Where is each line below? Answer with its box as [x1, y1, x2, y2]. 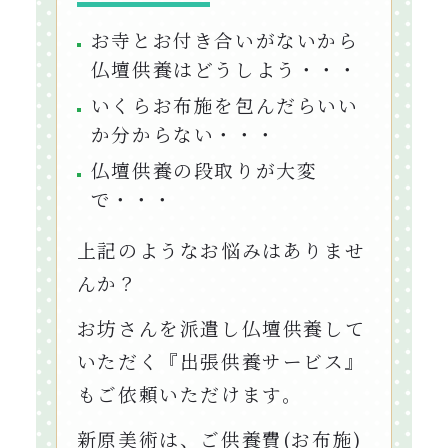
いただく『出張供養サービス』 [76, 348, 366, 375]
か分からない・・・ [90, 121, 277, 148]
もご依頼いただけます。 [76, 381, 303, 408]
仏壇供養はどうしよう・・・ [90, 56, 359, 83]
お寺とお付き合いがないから [90, 27, 359, 54]
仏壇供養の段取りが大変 [90, 157, 318, 184]
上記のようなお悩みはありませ [76, 237, 366, 264]
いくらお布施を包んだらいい [90, 92, 359, 119]
